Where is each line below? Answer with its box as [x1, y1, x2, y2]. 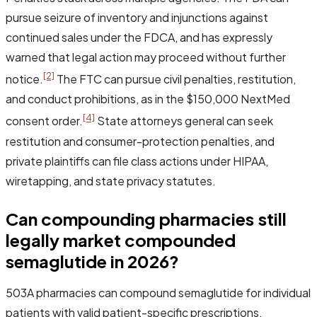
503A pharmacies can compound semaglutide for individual [6, 284, 311, 300]
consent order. [6, 113, 83, 129]
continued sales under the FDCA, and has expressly [6, 29, 272, 45]
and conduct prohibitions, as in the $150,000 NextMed [6, 91, 290, 107]
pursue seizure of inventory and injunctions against [6, 9, 268, 25]
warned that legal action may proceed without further [6, 49, 286, 64]
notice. [6, 71, 43, 87]
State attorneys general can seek [95, 113, 273, 129]
